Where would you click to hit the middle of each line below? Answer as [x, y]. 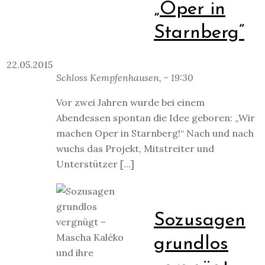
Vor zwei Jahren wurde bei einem [130, 103]
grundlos [191, 244]
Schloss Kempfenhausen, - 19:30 [125, 78]
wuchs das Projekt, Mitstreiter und [135, 149]
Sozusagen [200, 220]
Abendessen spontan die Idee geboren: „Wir [156, 118]
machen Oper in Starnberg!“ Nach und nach [155, 133]
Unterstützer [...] [95, 164]
